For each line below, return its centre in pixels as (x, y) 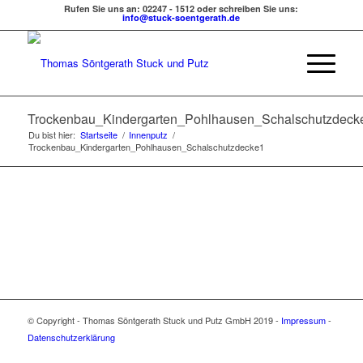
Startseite (98, 135)
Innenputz (148, 135)
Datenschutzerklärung (71, 337)
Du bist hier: (51, 135)
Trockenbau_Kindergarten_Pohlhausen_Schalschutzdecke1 (146, 147)
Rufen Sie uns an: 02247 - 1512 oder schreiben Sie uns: (181, 9)
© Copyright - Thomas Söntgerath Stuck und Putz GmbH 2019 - (154, 320)
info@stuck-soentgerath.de (181, 17)
